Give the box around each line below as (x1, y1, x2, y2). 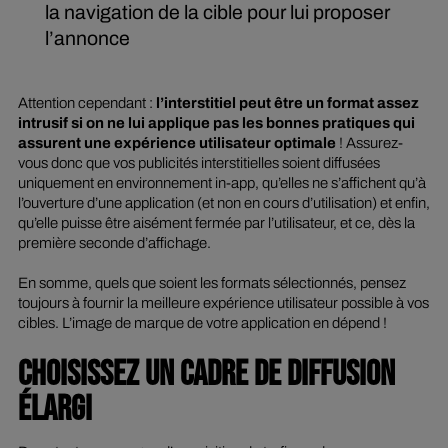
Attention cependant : (17, 95, 153, 112)
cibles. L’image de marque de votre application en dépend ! (17, 315, 387, 332)
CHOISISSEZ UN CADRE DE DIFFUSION (17, 352, 395, 396)
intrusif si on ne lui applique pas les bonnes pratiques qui (17, 115, 415, 132)
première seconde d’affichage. (17, 235, 214, 252)
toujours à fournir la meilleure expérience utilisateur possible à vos (17, 295, 429, 312)
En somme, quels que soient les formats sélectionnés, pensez (17, 275, 406, 292)
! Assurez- (335, 135, 403, 152)
